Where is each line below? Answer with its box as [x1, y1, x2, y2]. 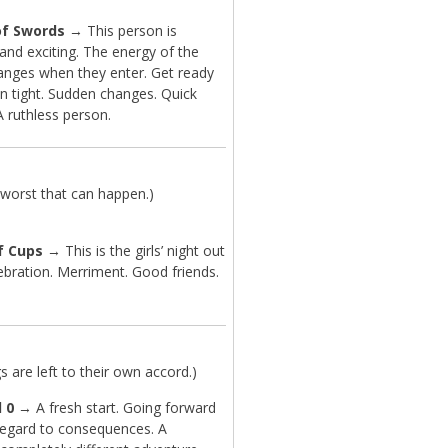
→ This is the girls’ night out [43, 240, 226, 260]
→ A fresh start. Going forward [14, 397, 217, 417]
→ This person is [65, 20, 178, 40]
